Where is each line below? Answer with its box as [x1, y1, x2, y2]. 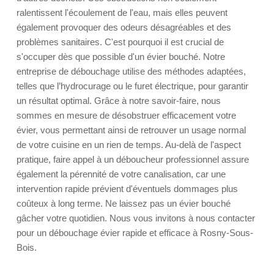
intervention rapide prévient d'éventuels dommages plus [17, 183, 238, 194]
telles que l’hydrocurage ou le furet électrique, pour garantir [17, 81, 248, 91]
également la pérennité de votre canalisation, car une [17, 169, 226, 179]
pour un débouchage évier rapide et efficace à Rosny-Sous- [17, 228, 253, 238]
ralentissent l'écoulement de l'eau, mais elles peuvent [17, 7, 228, 18]
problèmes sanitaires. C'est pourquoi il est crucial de [17, 37, 224, 47]
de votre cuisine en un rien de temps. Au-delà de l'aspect [17, 139, 241, 150]
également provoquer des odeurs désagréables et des [17, 22, 231, 32]
